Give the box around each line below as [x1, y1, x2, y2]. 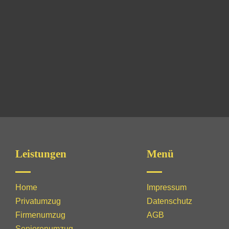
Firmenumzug [15, 211, 65, 219]
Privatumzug [15, 197, 61, 205]
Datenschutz [146, 197, 192, 205]
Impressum [146, 183, 187, 192]
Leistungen [15, 148, 66, 160]
